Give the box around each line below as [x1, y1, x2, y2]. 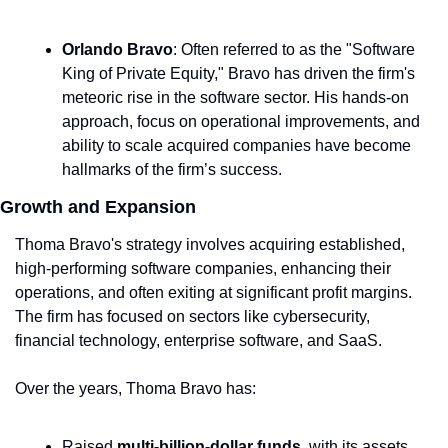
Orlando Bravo [62, 41, 173, 59]
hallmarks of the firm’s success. [62, 161, 282, 179]
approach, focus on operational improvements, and [62, 113, 420, 131]
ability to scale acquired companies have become [62, 137, 411, 155]
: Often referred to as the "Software [173, 41, 415, 59]
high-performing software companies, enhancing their [15, 260, 391, 278]
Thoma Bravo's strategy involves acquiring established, [15, 236, 405, 254]
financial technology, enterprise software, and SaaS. [15, 332, 382, 350]
